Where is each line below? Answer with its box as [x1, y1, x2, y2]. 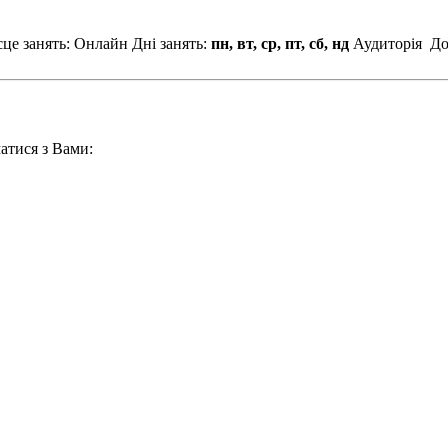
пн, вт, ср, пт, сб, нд [211, 34, 349, 52]
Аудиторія [349, 34, 426, 52]
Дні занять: [128, 34, 211, 52]
